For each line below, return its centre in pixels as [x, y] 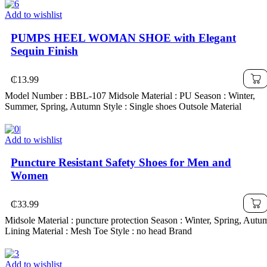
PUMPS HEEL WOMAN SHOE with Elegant [123, 38]
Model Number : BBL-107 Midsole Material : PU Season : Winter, [130, 95]
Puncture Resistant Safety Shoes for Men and [121, 163]
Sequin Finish [44, 51]
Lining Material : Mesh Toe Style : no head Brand [98, 231]
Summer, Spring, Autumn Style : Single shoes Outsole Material [123, 106]
